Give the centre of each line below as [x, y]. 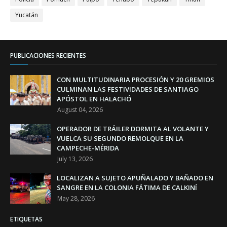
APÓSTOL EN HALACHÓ [94, 99]
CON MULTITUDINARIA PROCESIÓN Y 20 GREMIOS [136, 80]
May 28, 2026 [76, 198]
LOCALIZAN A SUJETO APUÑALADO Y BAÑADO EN [135, 178]
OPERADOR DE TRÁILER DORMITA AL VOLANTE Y [133, 129]
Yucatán [27, 15]
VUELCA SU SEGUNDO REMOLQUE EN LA [120, 138]
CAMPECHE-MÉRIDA [88, 148]
